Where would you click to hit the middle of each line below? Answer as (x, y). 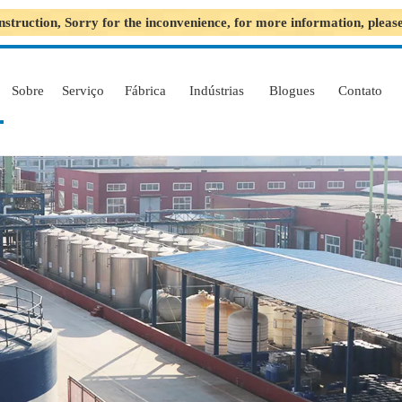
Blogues (292, 91)
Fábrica (145, 91)
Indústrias (217, 91)
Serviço (83, 91)
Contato (360, 91)
